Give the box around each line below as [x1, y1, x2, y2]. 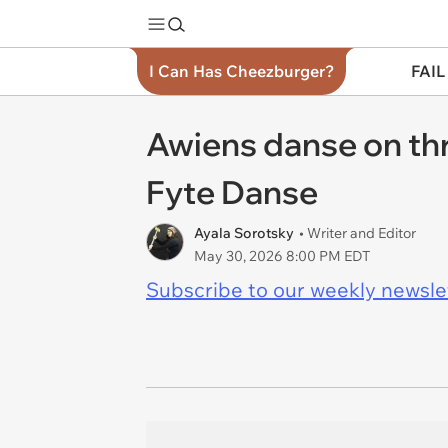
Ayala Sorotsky [194, 224, 294, 242]
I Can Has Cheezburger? [149, 61, 334, 81]
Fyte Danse [146, 172, 318, 212]
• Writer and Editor [299, 224, 416, 242]
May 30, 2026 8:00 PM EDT [194, 247, 370, 265]
